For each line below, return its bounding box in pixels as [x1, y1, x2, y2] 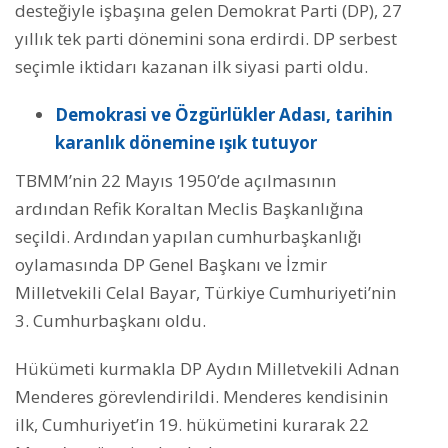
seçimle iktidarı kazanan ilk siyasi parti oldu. [15, 55, 368, 79]
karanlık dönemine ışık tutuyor [55, 131, 317, 155]
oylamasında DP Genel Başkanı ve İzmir [15, 253, 327, 277]
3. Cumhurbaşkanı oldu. [15, 309, 206, 333]
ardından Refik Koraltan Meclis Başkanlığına [15, 197, 364, 221]
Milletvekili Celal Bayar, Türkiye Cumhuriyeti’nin [15, 281, 396, 305]
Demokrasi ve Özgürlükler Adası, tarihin [55, 103, 393, 127]
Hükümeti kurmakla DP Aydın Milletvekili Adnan [15, 357, 399, 381]
